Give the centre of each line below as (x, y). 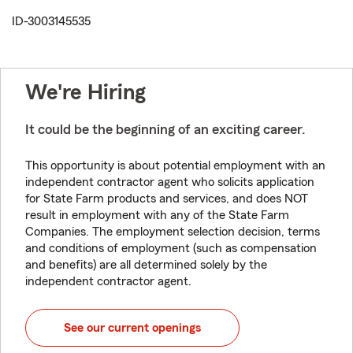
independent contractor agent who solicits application (170, 182)
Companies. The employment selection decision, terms (173, 232)
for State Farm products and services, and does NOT (167, 199)
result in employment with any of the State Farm (157, 216)
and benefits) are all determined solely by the (146, 265)
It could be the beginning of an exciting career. (165, 130)
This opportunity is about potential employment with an (175, 166)
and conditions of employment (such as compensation (171, 249)
